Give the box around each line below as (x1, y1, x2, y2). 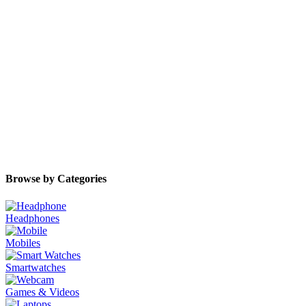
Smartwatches (5, 261, 66, 273)
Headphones (5, 212, 59, 224)
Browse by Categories (5, 173, 107, 185)
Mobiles (5, 236, 40, 249)
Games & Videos (5, 286, 79, 298)
